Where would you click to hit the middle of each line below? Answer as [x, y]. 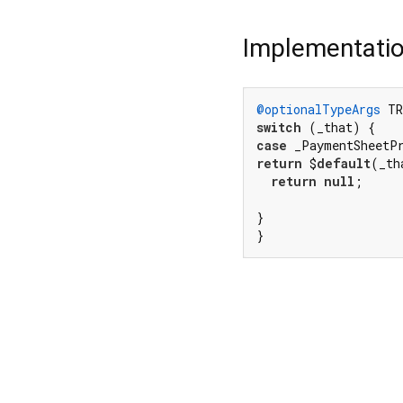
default [344, 164]
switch [279, 128]
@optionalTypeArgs [318, 110]
